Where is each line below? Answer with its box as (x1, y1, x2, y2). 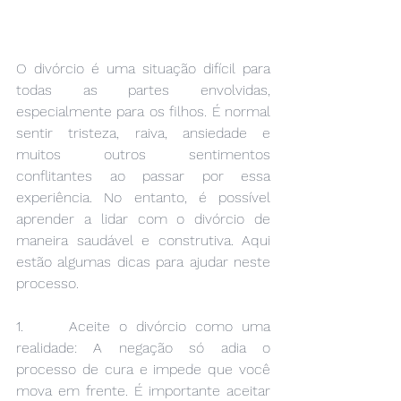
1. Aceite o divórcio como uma (16, 318, 270, 336)
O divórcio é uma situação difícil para (16, 60, 270, 78)
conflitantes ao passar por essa (16, 167, 270, 185)
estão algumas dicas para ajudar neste (16, 253, 270, 271)
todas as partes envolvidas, (16, 81, 270, 99)
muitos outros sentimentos (16, 146, 270, 164)
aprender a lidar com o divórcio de (16, 210, 270, 228)
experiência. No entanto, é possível (16, 189, 270, 207)
